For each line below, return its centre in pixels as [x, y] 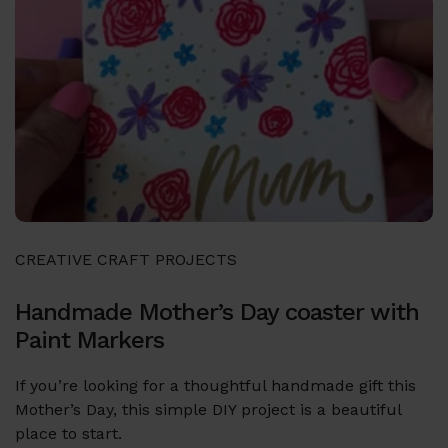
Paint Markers [90, 340]
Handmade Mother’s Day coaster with [217, 312]
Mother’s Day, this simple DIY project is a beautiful [208, 409]
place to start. [68, 433]
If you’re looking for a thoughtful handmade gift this [215, 385]
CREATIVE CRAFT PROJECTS [126, 259]
